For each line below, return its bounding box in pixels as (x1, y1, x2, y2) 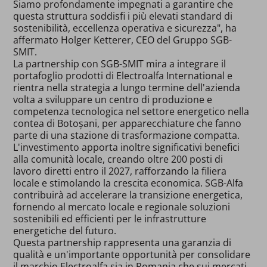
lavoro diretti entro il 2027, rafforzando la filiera (13, 164, 227, 178)
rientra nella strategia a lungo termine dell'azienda (13, 80, 241, 94)
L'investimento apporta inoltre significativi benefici (13, 140, 240, 154)
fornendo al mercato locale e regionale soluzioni (13, 200, 231, 213)
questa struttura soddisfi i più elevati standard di (13, 9, 233, 23)
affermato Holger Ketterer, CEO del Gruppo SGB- (13, 33, 232, 46)
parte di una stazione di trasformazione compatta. (13, 128, 240, 142)
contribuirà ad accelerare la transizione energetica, (13, 188, 243, 201)
